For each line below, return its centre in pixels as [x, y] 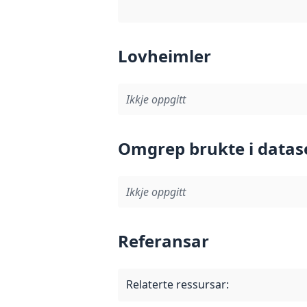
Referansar [163, 241]
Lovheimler [164, 56]
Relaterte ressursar [176, 284]
